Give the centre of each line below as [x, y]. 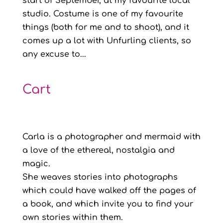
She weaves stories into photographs [100, 177]
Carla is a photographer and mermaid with [111, 137]
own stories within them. [72, 218]
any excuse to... [54, 54]
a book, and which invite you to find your [108, 204]
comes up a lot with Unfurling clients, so [107, 41]
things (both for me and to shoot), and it [106, 27]
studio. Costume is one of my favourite [103, 14]
